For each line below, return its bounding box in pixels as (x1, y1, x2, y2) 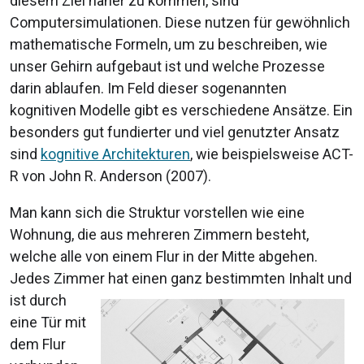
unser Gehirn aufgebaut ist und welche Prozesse (10, 58, 325, 76)
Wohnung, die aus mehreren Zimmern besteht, (10, 226, 309, 244)
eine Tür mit (10, 314, 86, 331)
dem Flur (10, 336, 66, 353)
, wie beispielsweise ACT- (190, 145, 353, 163)
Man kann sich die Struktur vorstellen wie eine (10, 204, 305, 222)
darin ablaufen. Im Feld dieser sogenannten (10, 80, 287, 97)
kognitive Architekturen (41, 145, 190, 163)
